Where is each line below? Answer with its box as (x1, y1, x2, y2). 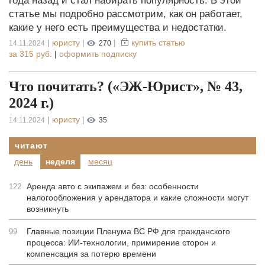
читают (15, 141, 48, 150)
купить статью (131, 38, 185, 47)
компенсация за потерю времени (27, 249, 156, 258)
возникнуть (27, 204, 69, 214)
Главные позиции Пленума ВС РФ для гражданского (27, 227, 230, 236)
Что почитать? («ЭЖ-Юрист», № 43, (9, 78, 243, 94)
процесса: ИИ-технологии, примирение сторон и (27, 238, 216, 247)
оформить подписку (59, 49, 137, 59)
